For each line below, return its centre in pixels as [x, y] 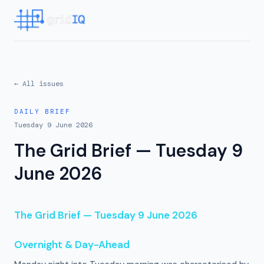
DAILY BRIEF [42, 111]
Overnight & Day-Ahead [72, 245]
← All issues [39, 84]
